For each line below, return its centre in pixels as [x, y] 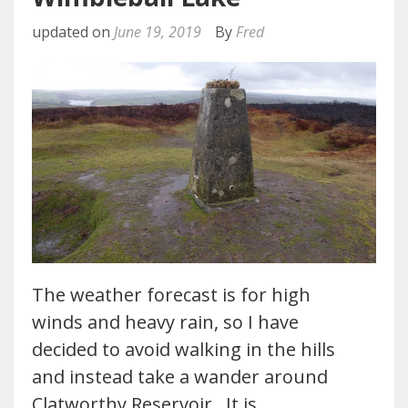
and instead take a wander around [180, 376]
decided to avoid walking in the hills [184, 349]
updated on [73, 32]
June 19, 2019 [158, 32]
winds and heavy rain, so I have [165, 321]
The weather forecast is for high [171, 294]
